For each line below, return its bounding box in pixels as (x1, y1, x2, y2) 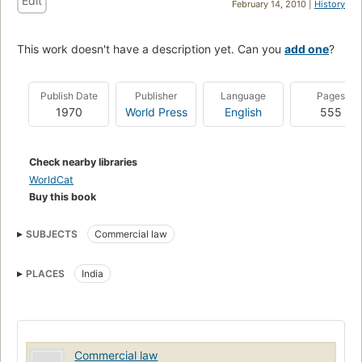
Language (221, 89, 266, 102)
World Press (124, 104, 187, 119)
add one (284, 41, 329, 56)
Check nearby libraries (29, 155, 137, 168)
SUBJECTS (26, 227, 78, 240)
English (225, 104, 262, 119)
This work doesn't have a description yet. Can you (17, 41, 284, 56)
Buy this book (29, 190, 96, 203)
